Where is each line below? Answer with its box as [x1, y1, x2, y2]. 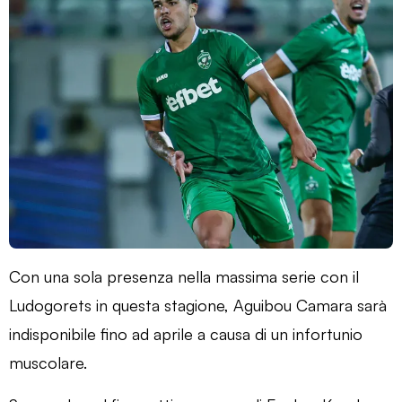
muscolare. [9, 352, 87, 372]
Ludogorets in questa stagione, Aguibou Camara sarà [9, 294, 387, 315]
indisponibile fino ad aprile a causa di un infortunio [9, 323, 363, 344]
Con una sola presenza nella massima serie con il [9, 266, 359, 286]
